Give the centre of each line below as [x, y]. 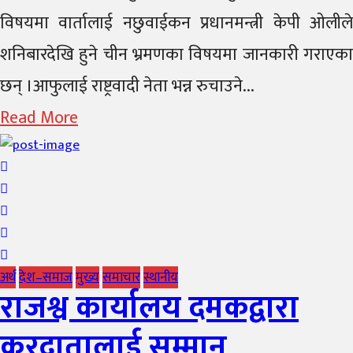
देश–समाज [46, 277]
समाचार [121, 277]
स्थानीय [161, 277]
